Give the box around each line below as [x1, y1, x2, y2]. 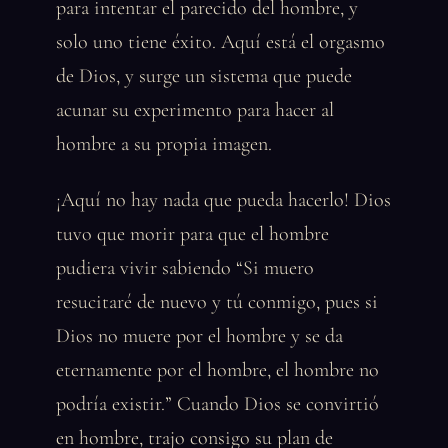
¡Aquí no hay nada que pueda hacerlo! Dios [56, 188, 391, 212]
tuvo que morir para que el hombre [56, 222, 329, 246]
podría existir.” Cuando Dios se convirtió [56, 392, 379, 416]
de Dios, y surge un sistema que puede [56, 64, 352, 88]
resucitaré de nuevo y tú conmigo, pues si [56, 290, 378, 314]
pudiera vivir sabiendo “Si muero [56, 256, 314, 280]
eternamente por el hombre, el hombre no [56, 358, 379, 382]
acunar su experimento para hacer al [56, 98, 334, 122]
